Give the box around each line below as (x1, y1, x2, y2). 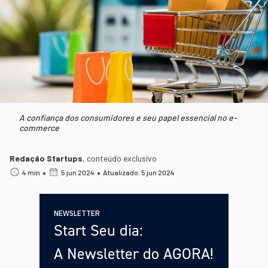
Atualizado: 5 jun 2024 (103, 167, 175, 176)
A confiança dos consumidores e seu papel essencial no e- (19, 112, 237, 123)
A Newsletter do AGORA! (54, 243, 214, 264)
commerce (19, 122, 59, 133)
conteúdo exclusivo (87, 153, 157, 163)
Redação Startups (10, 153, 83, 163)
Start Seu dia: (54, 220, 143, 240)
